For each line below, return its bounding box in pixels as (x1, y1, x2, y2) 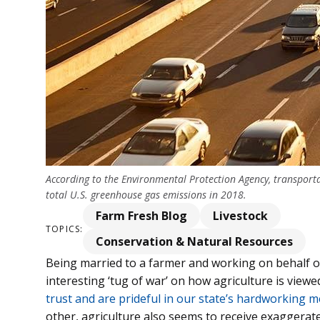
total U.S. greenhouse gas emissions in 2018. (46, 188, 246, 202)
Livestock (213, 208, 269, 224)
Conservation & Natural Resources (96, 234, 294, 250)
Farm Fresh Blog (96, 208, 188, 224)
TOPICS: (46, 222, 84, 235)
